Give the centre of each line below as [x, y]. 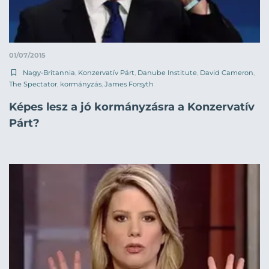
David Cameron [227, 72]
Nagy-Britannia [49, 72]
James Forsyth [129, 84]
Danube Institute [167, 72]
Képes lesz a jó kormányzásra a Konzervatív [132, 107]
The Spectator [33, 84]
